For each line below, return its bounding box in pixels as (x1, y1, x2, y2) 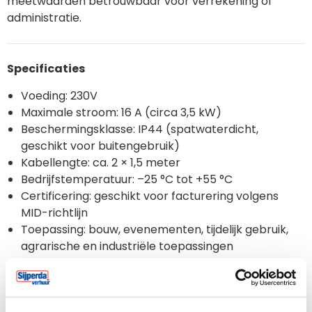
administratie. (7, 10, 81, 26)
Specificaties (7, 61, 85, 77)
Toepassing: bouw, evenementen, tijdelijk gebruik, (21, 221, 288, 238)
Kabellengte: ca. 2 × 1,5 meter (21, 155, 180, 171)
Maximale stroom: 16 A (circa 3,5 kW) (21, 104, 221, 121)
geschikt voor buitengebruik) (21, 138, 180, 155)
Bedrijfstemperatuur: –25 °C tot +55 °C (21, 171, 233, 188)
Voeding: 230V (21, 88, 97, 104)
